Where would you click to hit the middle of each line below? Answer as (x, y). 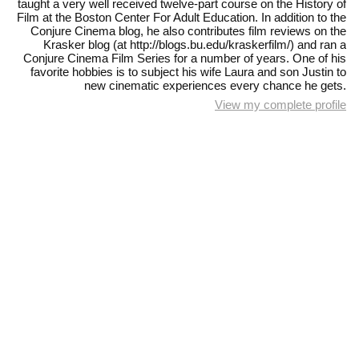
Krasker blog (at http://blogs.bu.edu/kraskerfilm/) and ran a (195, 44)
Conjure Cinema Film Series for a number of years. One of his (185, 58)
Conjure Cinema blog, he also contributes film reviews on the (188, 30)
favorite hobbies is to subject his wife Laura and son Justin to (188, 71)
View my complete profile (280, 105)
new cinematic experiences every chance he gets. (215, 85)
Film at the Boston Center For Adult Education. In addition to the (182, 17)
